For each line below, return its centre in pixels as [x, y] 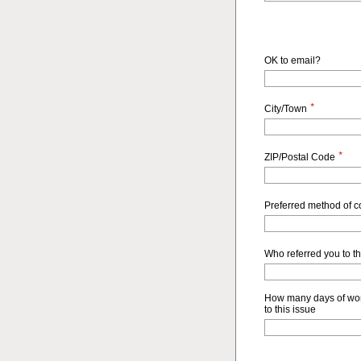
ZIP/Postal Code [299, 157]
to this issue [290, 309]
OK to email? [292, 60]
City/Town [285, 109]
